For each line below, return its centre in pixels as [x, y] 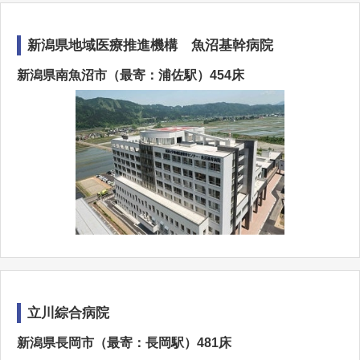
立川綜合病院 [68, 313]
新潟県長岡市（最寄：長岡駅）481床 [124, 343]
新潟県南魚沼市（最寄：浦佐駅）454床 [131, 75]
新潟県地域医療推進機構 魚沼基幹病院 [150, 45]
